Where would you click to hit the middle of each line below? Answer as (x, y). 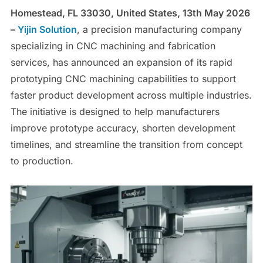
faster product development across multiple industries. (131, 95)
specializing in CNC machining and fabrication (113, 45)
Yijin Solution (47, 29)
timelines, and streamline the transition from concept (126, 144)
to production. (42, 161)
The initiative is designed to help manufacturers (115, 111)
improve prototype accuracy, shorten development (123, 128)
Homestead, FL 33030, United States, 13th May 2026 (130, 13)
